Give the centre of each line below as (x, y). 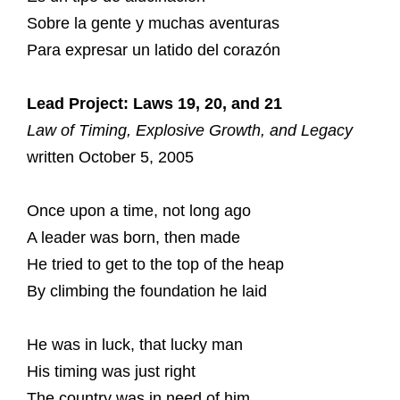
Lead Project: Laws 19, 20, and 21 (154, 104)
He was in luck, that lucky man (135, 345)
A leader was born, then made (133, 237)
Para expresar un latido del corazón (154, 50)
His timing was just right (111, 371)
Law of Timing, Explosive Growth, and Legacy (190, 130)
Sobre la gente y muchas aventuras (153, 23)
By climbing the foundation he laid (147, 291)
